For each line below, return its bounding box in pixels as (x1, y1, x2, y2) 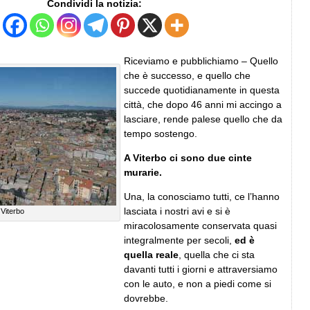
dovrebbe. (124, 292, 168, 304)
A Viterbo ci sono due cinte (124, 152, 252, 163)
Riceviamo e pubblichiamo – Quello (124, 55, 278, 66)
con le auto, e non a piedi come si (124, 277, 271, 289)
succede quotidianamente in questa (124, 84, 280, 95)
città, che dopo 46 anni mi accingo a (124, 98, 282, 110)
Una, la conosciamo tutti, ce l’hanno (124, 190, 280, 202)
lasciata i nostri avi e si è (124, 205, 230, 217)
